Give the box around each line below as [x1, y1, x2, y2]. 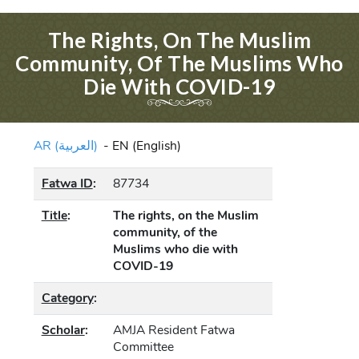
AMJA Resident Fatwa [112, 321, 235, 340]
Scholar [41, 321, 85, 340]
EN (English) [112, 137, 182, 155]
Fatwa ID [41, 175, 93, 193]
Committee [112, 338, 174, 357]
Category [41, 289, 94, 308]
